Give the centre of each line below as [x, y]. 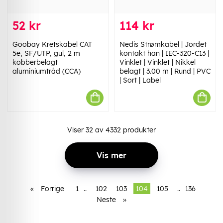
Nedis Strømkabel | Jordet [163, 44]
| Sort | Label [140, 80]
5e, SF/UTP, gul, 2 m [46, 53]
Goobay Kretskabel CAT [52, 44]
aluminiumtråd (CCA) [47, 71]
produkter [138, 130]
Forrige [52, 188]
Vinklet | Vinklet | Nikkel [158, 62]
